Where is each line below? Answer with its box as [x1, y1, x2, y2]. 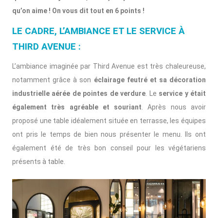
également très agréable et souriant [12, 103, 142, 111]
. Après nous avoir [142, 103, 206, 111]
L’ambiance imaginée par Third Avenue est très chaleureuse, [12, 62, 206, 70]
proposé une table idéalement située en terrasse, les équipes [12, 116, 206, 125]
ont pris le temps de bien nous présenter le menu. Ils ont [12, 130, 206, 138]
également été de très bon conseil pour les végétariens [12, 144, 206, 152]
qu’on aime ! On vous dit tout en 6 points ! [12, 6, 145, 15]
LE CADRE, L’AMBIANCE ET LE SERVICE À [12, 25, 185, 36]
